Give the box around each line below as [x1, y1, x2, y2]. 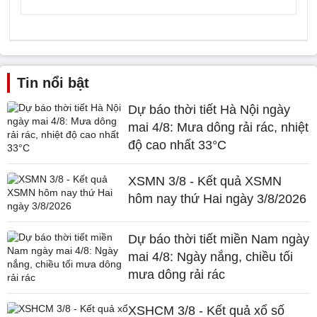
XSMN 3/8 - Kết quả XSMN [128, 174, 282, 188]
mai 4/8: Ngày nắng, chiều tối [128, 250, 294, 264]
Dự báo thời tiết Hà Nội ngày [128, 103, 291, 117]
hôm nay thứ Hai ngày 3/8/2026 [128, 192, 307, 206]
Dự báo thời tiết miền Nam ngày [128, 232, 310, 246]
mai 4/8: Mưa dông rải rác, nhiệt [128, 120, 309, 134]
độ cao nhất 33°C [128, 138, 227, 152]
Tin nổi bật [17, 75, 89, 91]
